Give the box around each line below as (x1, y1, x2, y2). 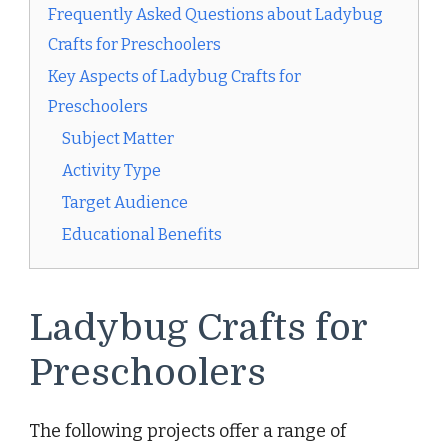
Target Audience (62, 193, 188, 213)
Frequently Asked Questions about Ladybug (48, 5, 383, 25)
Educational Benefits (62, 225, 222, 245)
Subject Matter (62, 129, 174, 149)
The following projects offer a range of (29, 419, 346, 442)
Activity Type (62, 161, 161, 181)
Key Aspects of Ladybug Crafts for (48, 67, 301, 87)
